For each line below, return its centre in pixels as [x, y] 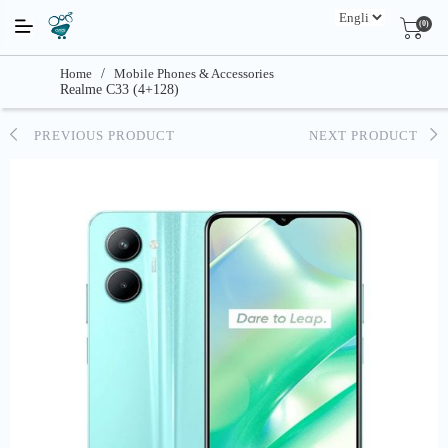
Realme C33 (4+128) [119, 89]
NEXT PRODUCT [369, 135]
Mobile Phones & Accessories [194, 73]
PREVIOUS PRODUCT [96, 135]
